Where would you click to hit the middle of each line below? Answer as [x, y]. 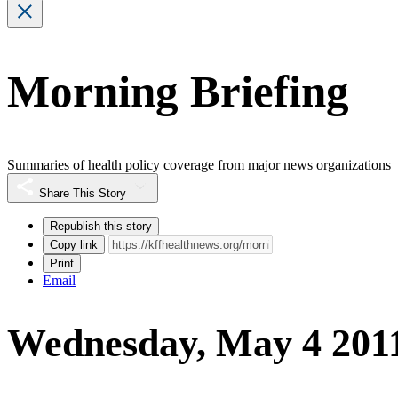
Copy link [74, 244]
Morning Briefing [178, 92]
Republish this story [101, 226]
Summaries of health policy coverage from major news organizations [199, 164]
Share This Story [83, 193]
